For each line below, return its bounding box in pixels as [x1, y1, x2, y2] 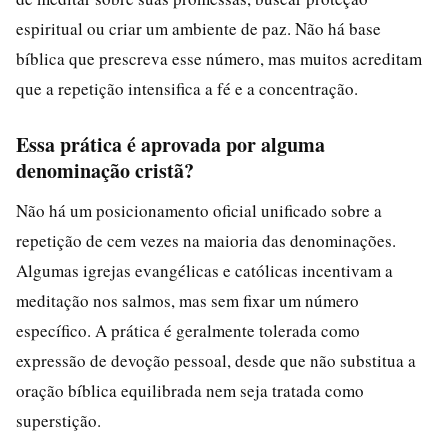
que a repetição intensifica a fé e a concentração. [16, 76, 358, 100]
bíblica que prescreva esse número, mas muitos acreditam [16, 46, 422, 70]
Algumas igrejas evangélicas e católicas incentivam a [16, 258, 393, 282]
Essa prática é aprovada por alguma [16, 129, 325, 159]
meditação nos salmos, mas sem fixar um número [16, 288, 359, 312]
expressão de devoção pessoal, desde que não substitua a [16, 348, 416, 372]
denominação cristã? [16, 155, 194, 185]
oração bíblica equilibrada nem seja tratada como [16, 378, 364, 402]
